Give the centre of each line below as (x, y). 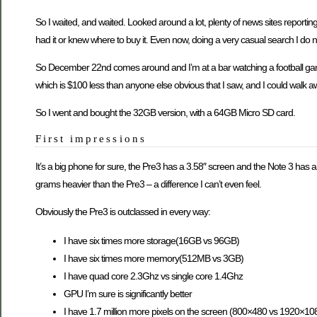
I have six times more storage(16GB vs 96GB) (151, 241)
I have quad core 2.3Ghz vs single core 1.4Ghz (153, 276)
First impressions (91, 139)
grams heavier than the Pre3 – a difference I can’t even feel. (148, 184)
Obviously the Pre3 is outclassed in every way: (123, 212)
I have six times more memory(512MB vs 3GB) (154, 259)
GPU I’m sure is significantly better (128, 294)
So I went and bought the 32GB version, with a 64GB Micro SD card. (165, 113)
